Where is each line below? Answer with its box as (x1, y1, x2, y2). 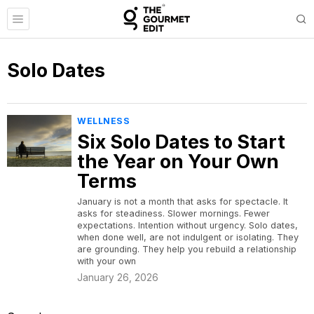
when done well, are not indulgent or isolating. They (77, 232, 299, 243)
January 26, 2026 (77, 272, 158, 283)
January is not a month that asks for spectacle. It (77, 196, 288, 207)
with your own (77, 256, 136, 266)
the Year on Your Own (77, 150, 279, 173)
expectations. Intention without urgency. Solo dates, (77, 220, 298, 231)
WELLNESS (77, 116, 130, 126)
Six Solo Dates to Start (77, 130, 285, 153)
